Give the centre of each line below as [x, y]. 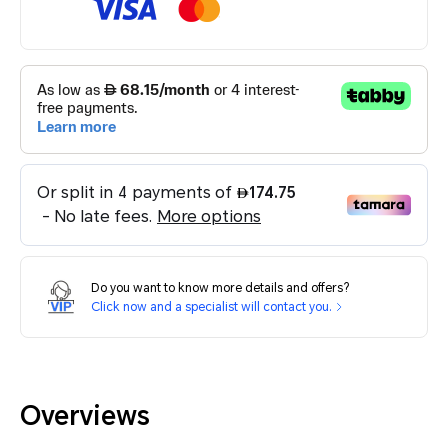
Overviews [85, 416]
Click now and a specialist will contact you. [211, 306]
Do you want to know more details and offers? [220, 287]
